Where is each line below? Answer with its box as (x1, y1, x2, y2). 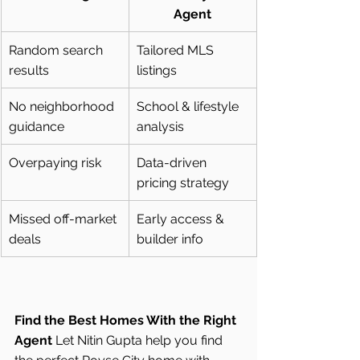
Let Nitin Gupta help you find (52, 332, 226, 348)
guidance (9, 118, 64, 134)
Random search (9, 42, 106, 58)
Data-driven (137, 154, 210, 170)
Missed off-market (9, 211, 120, 227)
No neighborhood (9, 98, 117, 114)
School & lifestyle (137, 98, 242, 114)
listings (137, 62, 177, 78)
